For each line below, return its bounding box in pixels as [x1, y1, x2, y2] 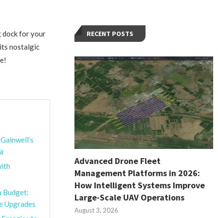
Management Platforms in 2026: [74, 167, 200, 179]
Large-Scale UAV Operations [74, 191, 185, 203]
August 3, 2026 [74, 206, 119, 214]
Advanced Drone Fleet [74, 155, 161, 166]
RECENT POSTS [87, 29, 134, 38]
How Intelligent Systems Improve [74, 179, 205, 191]
